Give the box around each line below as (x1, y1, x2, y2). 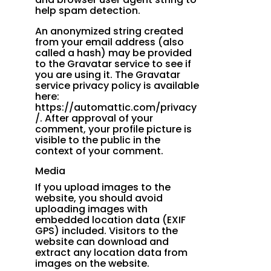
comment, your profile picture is (35, 122, 192, 137)
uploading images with (35, 202, 148, 217)
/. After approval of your (35, 111, 154, 126)
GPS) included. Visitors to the (35, 224, 178, 238)
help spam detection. (35, 4, 141, 18)
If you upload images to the (35, 180, 171, 195)
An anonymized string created (35, 24, 184, 39)
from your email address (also (35, 35, 184, 50)
